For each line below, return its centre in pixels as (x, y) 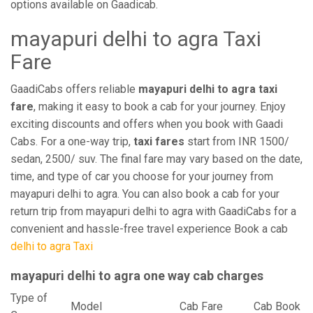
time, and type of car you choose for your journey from (142, 176)
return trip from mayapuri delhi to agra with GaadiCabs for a (153, 211)
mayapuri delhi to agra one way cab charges (137, 276)
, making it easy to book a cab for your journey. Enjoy (160, 107)
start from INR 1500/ (237, 141)
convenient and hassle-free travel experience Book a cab (149, 229)
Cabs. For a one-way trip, (72, 141)
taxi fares (159, 141)
